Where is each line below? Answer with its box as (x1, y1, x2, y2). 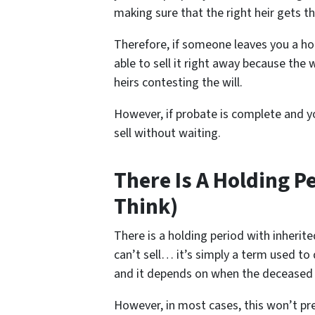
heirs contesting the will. (114, 73, 243, 91)
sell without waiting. (114, 124, 221, 142)
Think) (114, 191, 178, 223)
